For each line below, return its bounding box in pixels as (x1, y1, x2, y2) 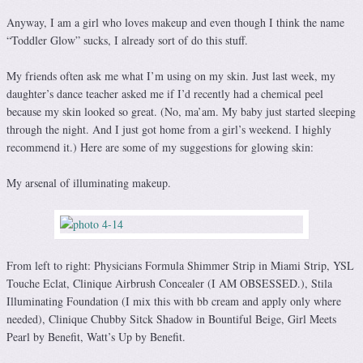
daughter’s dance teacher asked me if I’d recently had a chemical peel (6, 86, 323, 102)
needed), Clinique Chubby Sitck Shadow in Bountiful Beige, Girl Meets (6, 311, 336, 327)
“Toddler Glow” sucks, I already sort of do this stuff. (6, 32, 248, 49)
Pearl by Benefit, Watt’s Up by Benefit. (6, 329, 186, 345)
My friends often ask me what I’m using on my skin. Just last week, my (6, 68, 335, 84)
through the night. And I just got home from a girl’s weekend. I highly (6, 122, 331, 138)
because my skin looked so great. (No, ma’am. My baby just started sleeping (6, 104, 356, 120)
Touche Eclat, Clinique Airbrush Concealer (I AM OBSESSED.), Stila (6, 275, 332, 292)
